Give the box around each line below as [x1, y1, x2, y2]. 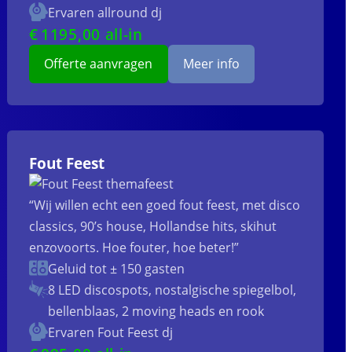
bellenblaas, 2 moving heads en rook [48, 302, 265, 321]
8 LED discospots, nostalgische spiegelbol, [48, 281, 297, 299]
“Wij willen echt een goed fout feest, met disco [29, 196, 301, 214]
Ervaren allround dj [48, 4, 163, 22]
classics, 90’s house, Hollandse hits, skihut [29, 218, 277, 236]
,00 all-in [77, 24, 143, 45]
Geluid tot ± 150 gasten [48, 260, 185, 278]
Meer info [182, 55, 240, 73]
